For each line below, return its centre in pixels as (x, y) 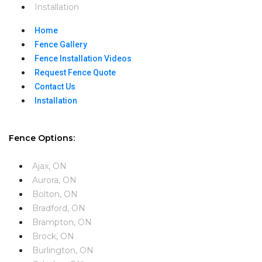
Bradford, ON (60, 208)
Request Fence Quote (75, 72)
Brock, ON (53, 236)
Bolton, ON (55, 194)
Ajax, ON (49, 166)
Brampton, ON (62, 222)
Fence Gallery (61, 44)
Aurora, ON (54, 180)
